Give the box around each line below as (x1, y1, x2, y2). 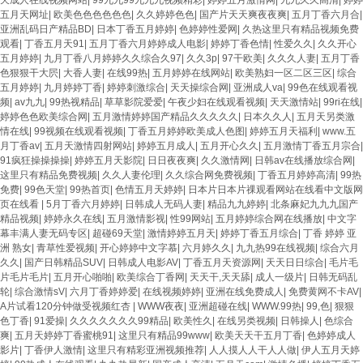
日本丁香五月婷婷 (96, 23, 174, 35)
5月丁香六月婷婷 (46, 199, 120, 210)
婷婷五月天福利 (250, 126, 318, 137)
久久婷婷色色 (136, 9, 194, 20)
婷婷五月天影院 (75, 155, 143, 166)
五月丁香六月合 (292, 9, 360, 20)
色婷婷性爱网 (179, 23, 237, 35)
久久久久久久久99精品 (70, 315, 169, 327)
